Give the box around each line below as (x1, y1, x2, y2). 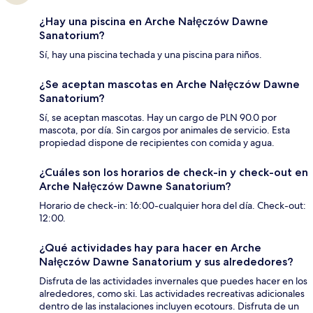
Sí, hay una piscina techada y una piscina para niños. (39, 48, 262, 61)
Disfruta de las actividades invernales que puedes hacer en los (39, 275, 307, 288)
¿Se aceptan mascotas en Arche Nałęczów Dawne (39, 78, 300, 92)
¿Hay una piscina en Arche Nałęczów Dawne (39, 15, 268, 29)
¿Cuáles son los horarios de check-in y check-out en (39, 166, 308, 180)
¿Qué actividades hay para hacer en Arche (39, 241, 261, 255)
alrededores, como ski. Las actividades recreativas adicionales (39, 287, 305, 300)
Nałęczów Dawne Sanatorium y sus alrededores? (39, 255, 293, 269)
